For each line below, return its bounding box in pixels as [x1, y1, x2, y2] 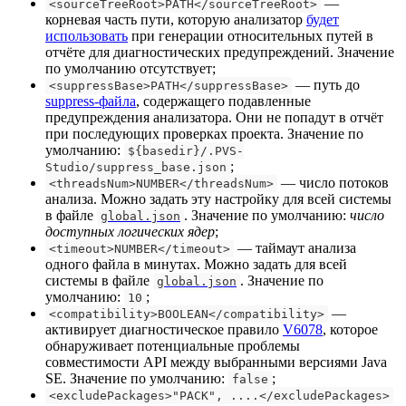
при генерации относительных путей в [128, 27, 373, 43]
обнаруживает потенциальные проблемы [45, 337, 300, 353]
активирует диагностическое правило [45, 321, 283, 337]
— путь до [292, 76, 360, 92]
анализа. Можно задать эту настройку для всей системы [45, 190, 391, 207]
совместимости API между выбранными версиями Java [45, 353, 387, 370]
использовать [45, 27, 128, 43]
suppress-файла [45, 92, 136, 109]
